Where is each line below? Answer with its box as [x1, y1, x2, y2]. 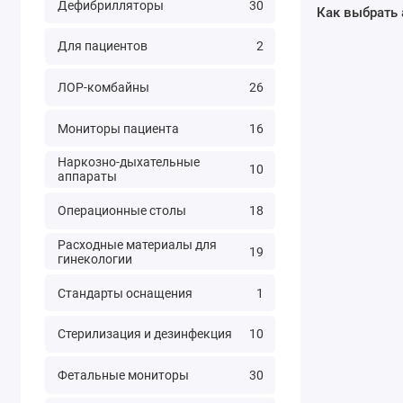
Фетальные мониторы [57, 367, 189, 382]
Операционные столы [57, 203, 186, 219]
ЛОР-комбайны [57, 80, 149, 95]
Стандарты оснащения [57, 285, 193, 300]
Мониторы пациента [57, 121, 179, 136]
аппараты [57, 169, 117, 184]
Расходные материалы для [57, 237, 217, 252]
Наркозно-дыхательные [57, 155, 200, 170]
